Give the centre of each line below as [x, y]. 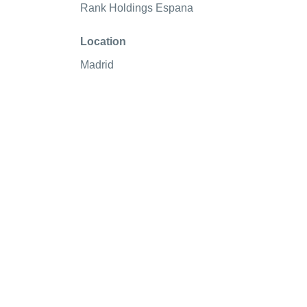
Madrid [97, 65]
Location [103, 41]
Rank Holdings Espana [137, 8]
